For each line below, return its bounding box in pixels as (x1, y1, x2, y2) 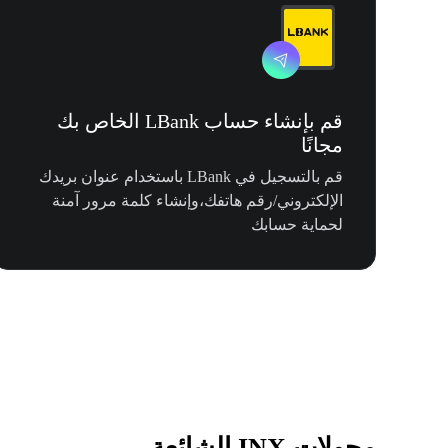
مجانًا (301, 134, 343, 157)
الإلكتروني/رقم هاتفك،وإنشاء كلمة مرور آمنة (52, 192, 343, 210)
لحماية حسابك (251, 216, 343, 234)
